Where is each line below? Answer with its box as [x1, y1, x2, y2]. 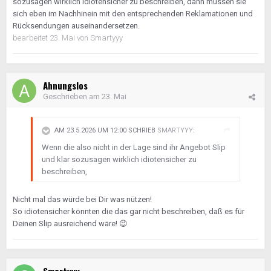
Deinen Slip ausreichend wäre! [13, 219, 119, 228]
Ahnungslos [43, 79, 88, 92]
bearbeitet [13, 33, 50, 42]
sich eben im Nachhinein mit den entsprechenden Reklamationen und [13, 9, 253, 18]
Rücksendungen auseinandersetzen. [13, 21, 140, 30]
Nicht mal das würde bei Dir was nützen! [13, 195, 152, 204]
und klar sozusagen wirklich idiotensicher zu [42, 155, 197, 164]
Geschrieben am [43, 92, 102, 101]
